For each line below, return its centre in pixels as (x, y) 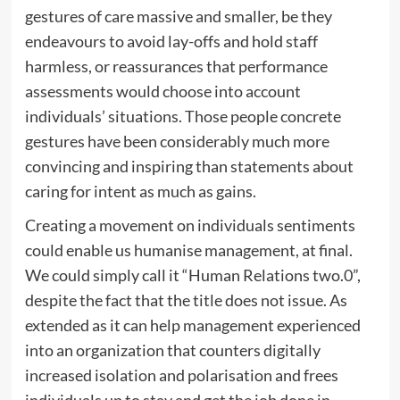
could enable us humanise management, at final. (188, 250)
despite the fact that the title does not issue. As (186, 300)
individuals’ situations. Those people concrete (183, 116)
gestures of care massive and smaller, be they (178, 16)
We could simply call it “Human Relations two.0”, (192, 275)
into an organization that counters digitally (172, 350)
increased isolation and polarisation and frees (181, 375)
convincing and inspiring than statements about (189, 166)
